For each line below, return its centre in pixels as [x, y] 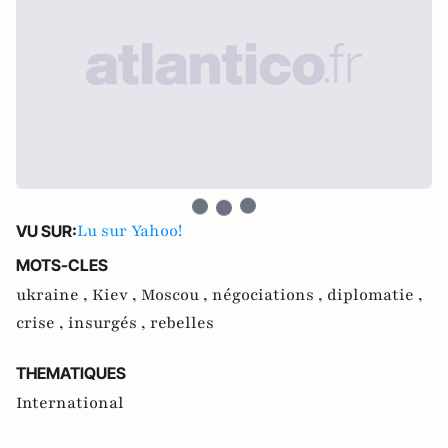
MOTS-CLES [62, 264]
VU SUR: [46, 230]
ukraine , [54, 294]
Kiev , [116, 294]
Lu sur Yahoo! [129, 230]
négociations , [269, 294]
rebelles [182, 322]
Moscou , [176, 294]
